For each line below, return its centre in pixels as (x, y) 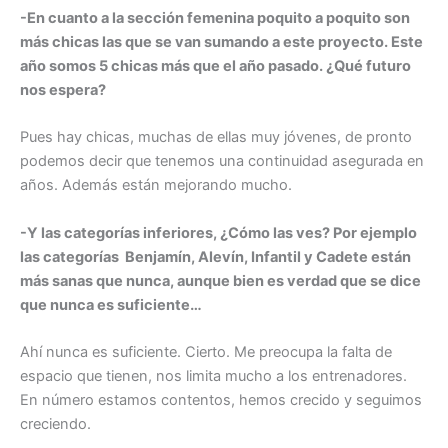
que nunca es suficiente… (111, 304)
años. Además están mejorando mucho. (156, 185)
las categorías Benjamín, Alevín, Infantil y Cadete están (215, 256)
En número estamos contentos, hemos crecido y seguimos (221, 400)
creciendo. (55, 424)
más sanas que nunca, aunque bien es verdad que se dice (220, 280)
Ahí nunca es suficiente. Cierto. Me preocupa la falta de (206, 352)
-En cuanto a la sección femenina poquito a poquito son (215, 18)
